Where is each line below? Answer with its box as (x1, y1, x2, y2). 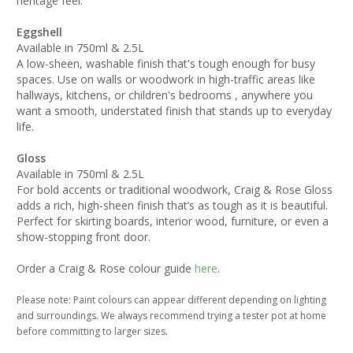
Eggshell (17, 24, 62, 40)
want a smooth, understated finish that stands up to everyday (17, 103, 332, 119)
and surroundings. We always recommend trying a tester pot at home (17, 309, 326, 323)
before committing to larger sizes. (17, 325, 168, 339)
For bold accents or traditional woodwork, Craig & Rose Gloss (17, 182, 333, 198)
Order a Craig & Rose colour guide (17, 261, 195, 277)
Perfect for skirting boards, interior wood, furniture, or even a (17, 214, 329, 229)
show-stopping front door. (17, 229, 150, 245)
